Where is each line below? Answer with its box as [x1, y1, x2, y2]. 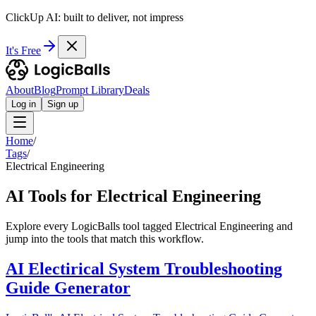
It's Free [6, 44, 41, 56]
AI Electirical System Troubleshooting [6, 259, 282, 278]
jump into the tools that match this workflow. [6, 232, 204, 245]
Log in [11, 99, 36, 109]
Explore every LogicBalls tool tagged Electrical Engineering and [6, 219, 293, 232]
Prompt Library [56, 84, 124, 96]
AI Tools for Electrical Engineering [6, 186, 261, 205]
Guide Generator [6, 278, 130, 297]
